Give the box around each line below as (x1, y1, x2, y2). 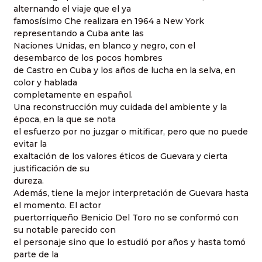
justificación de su (13, 163, 89, 174)
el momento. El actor (13, 199, 101, 211)
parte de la (13, 249, 58, 260)
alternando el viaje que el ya (13, 3, 131, 14)
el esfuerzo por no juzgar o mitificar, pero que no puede (13, 126, 248, 137)
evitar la (13, 138, 47, 149)
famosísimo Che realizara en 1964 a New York (13, 15, 204, 26)
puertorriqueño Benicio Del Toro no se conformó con (13, 212, 239, 223)
